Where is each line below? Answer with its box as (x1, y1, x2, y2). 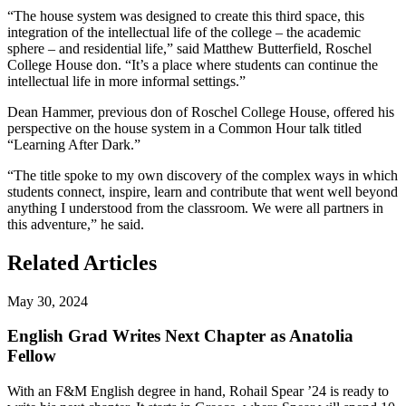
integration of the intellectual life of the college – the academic (7, 24, 361, 40)
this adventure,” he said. (7, 216, 148, 232)
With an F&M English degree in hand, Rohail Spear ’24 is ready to (7, 382, 389, 399)
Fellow (7, 346, 56, 366)
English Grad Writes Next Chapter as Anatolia (7, 326, 353, 346)
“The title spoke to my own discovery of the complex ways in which (7, 167, 398, 183)
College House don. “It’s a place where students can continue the (7, 56, 378, 72)
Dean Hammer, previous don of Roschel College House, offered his (7, 103, 394, 120)
